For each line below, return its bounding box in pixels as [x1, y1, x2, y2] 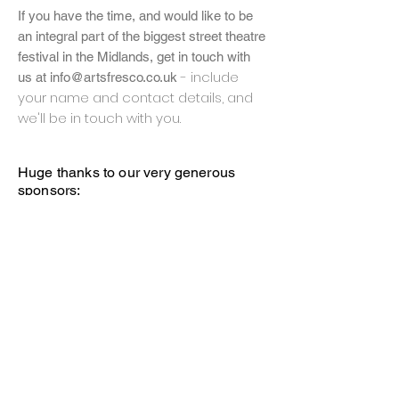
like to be [201, 8, 253, 23]
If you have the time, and [18, 8, 164, 23]
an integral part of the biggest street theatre [18, 28, 265, 44]
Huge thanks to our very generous [18, 164, 236, 181]
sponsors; [18, 182, 81, 199]
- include [181, 68, 239, 86]
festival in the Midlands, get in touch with [18, 49, 250, 64]
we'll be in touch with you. [18, 109, 181, 127]
